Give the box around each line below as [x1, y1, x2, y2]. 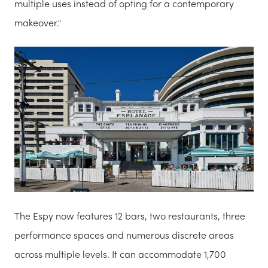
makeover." [14, 15, 61, 29]
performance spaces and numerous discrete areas [14, 227, 234, 242]
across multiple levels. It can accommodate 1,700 [14, 246, 226, 261]
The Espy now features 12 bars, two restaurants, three [14, 208, 245, 223]
